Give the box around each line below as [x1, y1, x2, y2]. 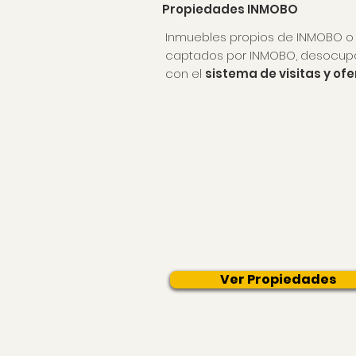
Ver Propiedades [220, 270, 336, 288]
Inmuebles [165, 29, 230, 45]
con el [165, 65, 205, 82]
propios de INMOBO [230, 29, 342, 45]
